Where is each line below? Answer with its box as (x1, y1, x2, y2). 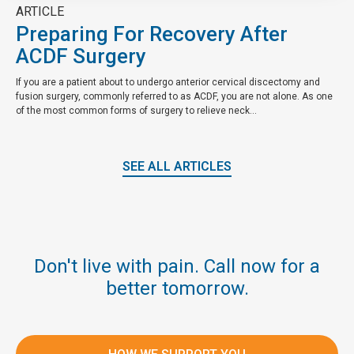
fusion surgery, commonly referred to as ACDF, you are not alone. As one (16, 90, 333, 102)
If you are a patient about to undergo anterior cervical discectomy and (16, 76, 320, 88)
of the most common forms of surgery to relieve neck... (16, 104, 257, 116)
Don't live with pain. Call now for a (34, 255, 320, 278)
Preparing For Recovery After (16, 21, 288, 46)
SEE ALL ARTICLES (122, 159, 232, 175)
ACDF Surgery (16, 43, 146, 68)
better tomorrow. (105, 277, 249, 300)
